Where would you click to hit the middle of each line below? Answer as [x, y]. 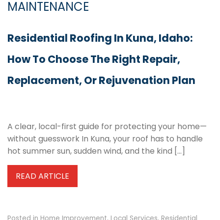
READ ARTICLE [42, 176]
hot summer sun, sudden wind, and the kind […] [96, 151]
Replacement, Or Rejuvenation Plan [101, 80]
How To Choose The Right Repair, [94, 59]
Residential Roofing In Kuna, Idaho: [100, 38]
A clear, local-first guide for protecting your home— [107, 126]
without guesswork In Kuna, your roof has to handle [105, 138]
